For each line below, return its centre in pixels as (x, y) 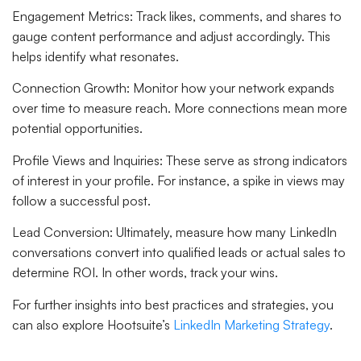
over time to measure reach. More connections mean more (180, 108)
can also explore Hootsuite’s (93, 324)
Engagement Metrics (71, 17)
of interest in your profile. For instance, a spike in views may (178, 180)
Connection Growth (69, 88)
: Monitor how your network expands (230, 88)
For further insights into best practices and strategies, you (173, 304)
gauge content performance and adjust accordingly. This (171, 37)
